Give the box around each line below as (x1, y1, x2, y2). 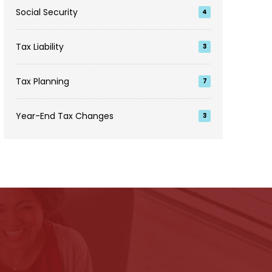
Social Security (16, 5, 78, 18)
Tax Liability (16, 40, 64, 53)
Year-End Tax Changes (16, 109, 114, 122)
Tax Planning (16, 75, 70, 87)
